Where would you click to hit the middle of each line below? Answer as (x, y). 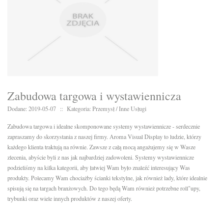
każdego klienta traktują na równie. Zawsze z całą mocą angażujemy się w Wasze (101, 147)
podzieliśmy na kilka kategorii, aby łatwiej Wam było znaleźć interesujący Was (99, 168)
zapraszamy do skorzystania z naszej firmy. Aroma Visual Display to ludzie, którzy (104, 137)
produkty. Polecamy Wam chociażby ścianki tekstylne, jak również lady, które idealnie (107, 178)
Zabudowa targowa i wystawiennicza (94, 96)
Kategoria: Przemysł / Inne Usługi (107, 109)
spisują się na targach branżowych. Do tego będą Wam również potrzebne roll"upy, (104, 188)
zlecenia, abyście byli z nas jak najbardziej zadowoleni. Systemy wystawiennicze (101, 157)
